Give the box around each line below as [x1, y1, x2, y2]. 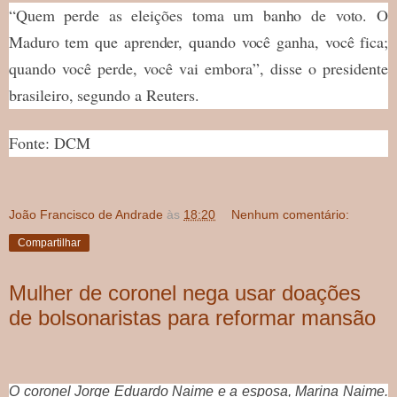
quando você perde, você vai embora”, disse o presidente [9, 57, 388, 79]
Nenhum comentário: [231, 206, 350, 222]
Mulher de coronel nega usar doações [9, 280, 361, 305]
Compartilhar [18, 236, 81, 249]
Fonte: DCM [9, 131, 90, 153]
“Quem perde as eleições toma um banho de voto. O [9, 4, 388, 26]
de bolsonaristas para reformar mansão [9, 305, 376, 330]
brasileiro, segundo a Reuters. [9, 83, 199, 105]
